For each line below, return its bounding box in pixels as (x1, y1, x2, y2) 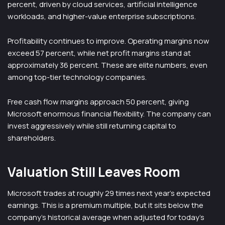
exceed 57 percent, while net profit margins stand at (8, 48, 191, 58)
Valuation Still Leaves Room (8, 163, 180, 181)
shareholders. (8, 133, 56, 143)
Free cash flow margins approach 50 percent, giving (8, 96, 189, 107)
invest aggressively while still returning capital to (8, 121, 176, 131)
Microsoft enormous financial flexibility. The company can (8, 108, 211, 119)
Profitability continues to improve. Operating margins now (8, 36, 209, 46)
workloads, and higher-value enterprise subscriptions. (8, 11, 196, 22)
